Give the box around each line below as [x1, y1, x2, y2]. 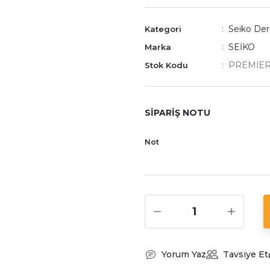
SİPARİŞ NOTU [145, 107, 210, 118]
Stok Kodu [145, 60, 188, 70]
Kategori [145, 24, 181, 34]
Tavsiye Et [223, 249, 268, 260]
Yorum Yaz [162, 249, 206, 260]
